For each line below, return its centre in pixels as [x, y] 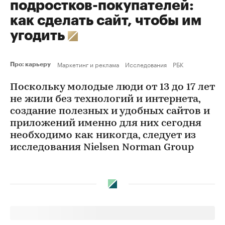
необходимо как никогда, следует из [103, 136]
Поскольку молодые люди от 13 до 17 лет [113, 87]
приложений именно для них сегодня [106, 124]
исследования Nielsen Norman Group [102, 148]
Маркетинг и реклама [88, 64]
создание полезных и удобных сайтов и [110, 111]
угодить [39, 36]
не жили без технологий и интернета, [105, 99]
